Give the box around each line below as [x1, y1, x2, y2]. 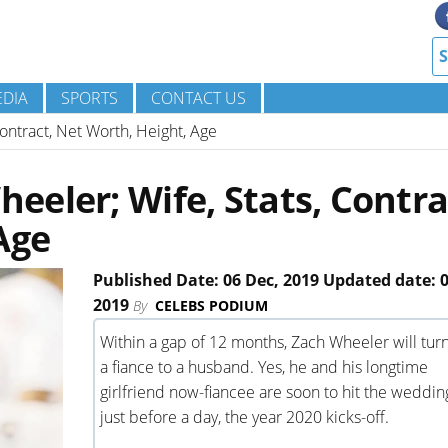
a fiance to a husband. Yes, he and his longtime [99, 356, 428, 378]
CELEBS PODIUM [154, 296, 268, 315]
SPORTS [61, 87, 118, 109]
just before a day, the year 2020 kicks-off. [99, 406, 389, 428]
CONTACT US [151, 87, 246, 109]
